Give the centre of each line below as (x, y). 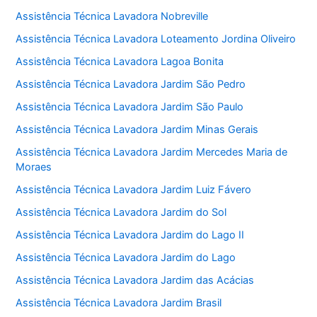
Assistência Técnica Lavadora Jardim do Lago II (130, 235)
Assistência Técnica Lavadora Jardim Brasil (119, 302)
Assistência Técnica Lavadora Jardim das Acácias (135, 280)
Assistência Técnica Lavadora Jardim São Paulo (130, 107)
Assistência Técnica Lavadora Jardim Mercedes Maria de (152, 152)
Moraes (34, 167)
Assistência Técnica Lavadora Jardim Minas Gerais (137, 130)
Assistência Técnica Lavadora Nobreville (112, 17)
